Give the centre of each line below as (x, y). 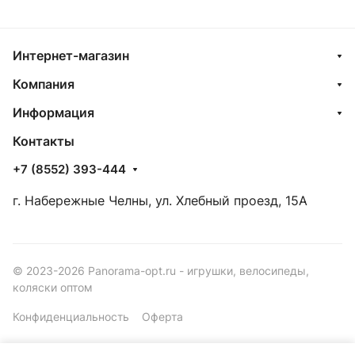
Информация (53, 113)
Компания (44, 84)
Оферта (162, 317)
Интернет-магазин (71, 55)
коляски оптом (53, 287)
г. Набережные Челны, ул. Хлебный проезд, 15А (160, 200)
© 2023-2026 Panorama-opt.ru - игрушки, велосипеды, (161, 271)
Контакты (44, 141)
